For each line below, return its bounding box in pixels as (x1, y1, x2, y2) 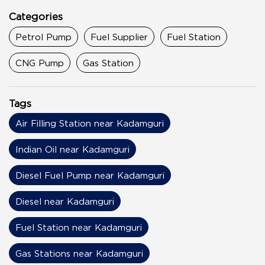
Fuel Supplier (91, 31, 148, 41)
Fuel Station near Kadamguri (15, 222, 142, 232)
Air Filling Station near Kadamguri (15, 118, 164, 128)
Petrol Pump (15, 31, 72, 41)
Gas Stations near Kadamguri (15, 248, 143, 258)
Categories (9, 11, 63, 22)
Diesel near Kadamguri (15, 196, 114, 206)
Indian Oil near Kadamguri (15, 144, 130, 154)
